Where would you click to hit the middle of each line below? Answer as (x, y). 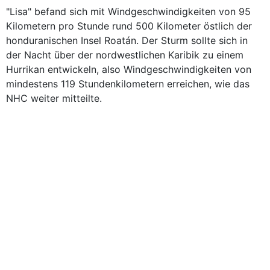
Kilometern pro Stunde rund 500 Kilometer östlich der (129, 26)
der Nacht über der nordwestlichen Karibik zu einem (125, 55)
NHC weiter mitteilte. (54, 98)
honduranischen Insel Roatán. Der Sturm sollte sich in (127, 40)
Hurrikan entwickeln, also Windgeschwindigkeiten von (129, 69)
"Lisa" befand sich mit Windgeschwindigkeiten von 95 (128, 11)
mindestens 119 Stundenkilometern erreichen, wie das (128, 84)
